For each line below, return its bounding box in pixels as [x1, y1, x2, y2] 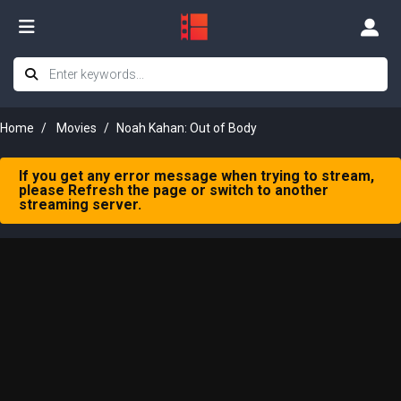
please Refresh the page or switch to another [19, 182, 328, 199]
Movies [56, 121, 97, 135]
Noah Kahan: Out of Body [116, 121, 257, 135]
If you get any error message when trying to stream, [19, 167, 374, 184]
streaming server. [19, 196, 141, 213]
